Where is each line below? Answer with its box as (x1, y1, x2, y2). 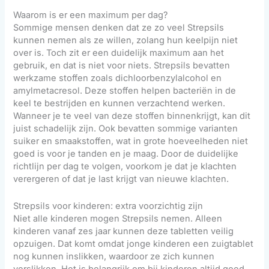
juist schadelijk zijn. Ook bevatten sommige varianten (13, 123, 238, 134)
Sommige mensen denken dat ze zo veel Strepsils (13, 22, 225, 34)
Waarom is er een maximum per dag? (13, 10, 168, 21)
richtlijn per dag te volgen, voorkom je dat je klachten (13, 161, 237, 172)
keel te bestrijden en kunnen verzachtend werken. (13, 98, 226, 109)
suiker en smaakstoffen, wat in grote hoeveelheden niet (13, 136, 249, 147)
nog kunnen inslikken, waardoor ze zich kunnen (13, 250, 215, 262)
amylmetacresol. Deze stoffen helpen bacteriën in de (13, 85, 237, 97)
